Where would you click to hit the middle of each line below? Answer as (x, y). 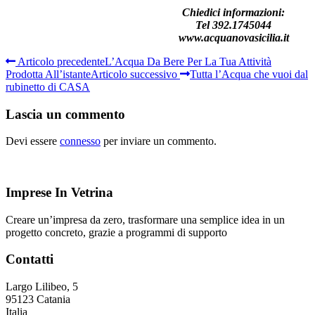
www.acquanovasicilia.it (233, 37)
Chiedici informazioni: (233, 12)
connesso (80, 141)
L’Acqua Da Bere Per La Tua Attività (188, 61)
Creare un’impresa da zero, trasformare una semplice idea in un (145, 219)
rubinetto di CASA (48, 86)
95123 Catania (38, 300)
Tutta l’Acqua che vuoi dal (249, 74)
